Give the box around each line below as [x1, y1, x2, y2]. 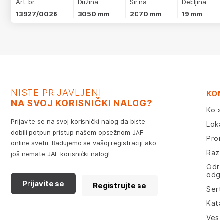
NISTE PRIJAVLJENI [11, 87, 102, 98]
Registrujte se [93, 180, 146, 190]
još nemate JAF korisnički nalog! [11, 149, 110, 158]
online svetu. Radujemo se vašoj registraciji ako [11, 138, 156, 147]
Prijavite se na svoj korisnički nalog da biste [11, 117, 145, 125]
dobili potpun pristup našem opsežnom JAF [11, 128, 143, 136]
